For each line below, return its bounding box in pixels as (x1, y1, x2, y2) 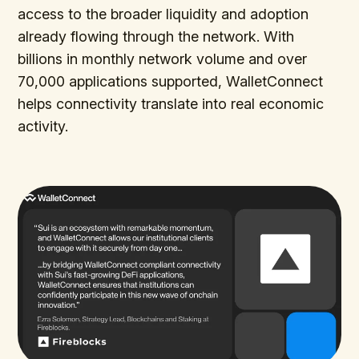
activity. (18, 117, 69, 135)
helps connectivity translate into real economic (18, 95, 325, 112)
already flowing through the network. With (18, 27, 295, 45)
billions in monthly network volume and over (18, 50, 308, 67)
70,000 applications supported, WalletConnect (18, 72, 324, 90)
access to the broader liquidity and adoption (18, 5, 309, 22)
